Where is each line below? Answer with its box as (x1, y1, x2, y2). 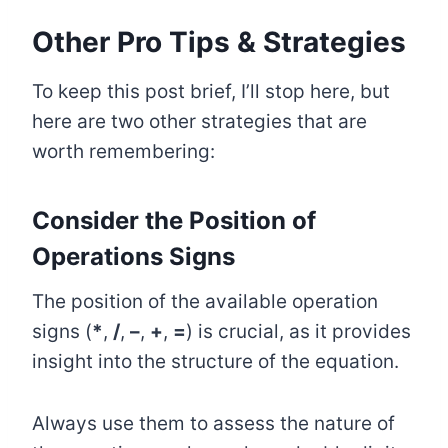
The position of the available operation (32, 290, 378, 314)
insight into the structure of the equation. (32, 350, 399, 374)
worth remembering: (32, 140, 215, 164)
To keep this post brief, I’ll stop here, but (32, 80, 390, 104)
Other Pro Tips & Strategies (32, 25, 406, 60)
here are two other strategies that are (32, 110, 367, 134)
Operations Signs (32, 242, 235, 272)
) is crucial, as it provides (186, 320, 411, 344)
